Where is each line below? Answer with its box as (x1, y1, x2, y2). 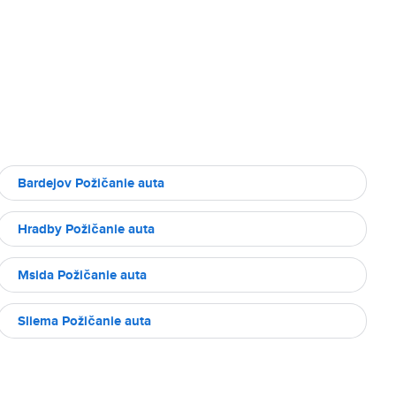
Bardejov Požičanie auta (18, 173, 164, 193)
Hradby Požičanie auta (18, 219, 155, 239)
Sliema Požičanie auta (18, 311, 151, 331)
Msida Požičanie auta (18, 265, 147, 285)
